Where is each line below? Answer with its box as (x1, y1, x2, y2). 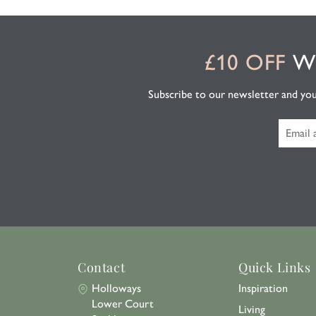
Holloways (92, 281, 141, 295)
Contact (78, 259, 126, 276)
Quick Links (238, 259, 311, 276)
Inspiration (238, 281, 288, 295)
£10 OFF (204, 49, 286, 75)
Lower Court (92, 297, 154, 310)
